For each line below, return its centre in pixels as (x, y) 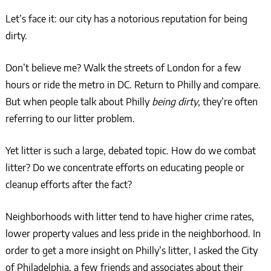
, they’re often (227, 102)
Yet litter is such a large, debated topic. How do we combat (130, 151)
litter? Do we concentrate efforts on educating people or (125, 168)
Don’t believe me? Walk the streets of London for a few (123, 68)
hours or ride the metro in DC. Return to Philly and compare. (133, 85)
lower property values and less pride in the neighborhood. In (133, 234)
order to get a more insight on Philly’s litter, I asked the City (131, 251)
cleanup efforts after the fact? (68, 185)
